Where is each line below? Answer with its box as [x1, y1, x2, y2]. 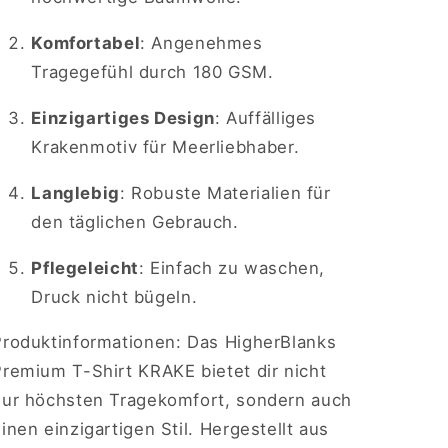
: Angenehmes [140, 33, 263, 54]
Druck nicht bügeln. [31, 286, 198, 307]
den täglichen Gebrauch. [31, 211, 239, 232]
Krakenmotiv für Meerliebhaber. [31, 137, 300, 158]
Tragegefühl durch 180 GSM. [31, 62, 274, 83]
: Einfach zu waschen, [138, 257, 326, 278]
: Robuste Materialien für [119, 182, 331, 203]
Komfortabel [31, 33, 141, 54]
